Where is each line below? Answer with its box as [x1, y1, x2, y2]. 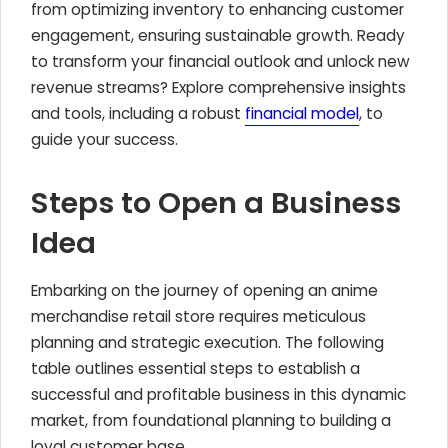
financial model [245, 103, 359, 124]
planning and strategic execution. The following [31, 332, 384, 353]
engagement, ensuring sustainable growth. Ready [31, 25, 405, 46]
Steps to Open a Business [31, 183, 401, 223]
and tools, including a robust [31, 103, 245, 124]
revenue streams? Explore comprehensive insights [31, 77, 406, 98]
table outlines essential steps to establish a [31, 358, 360, 379]
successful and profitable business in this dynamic [31, 384, 406, 405]
